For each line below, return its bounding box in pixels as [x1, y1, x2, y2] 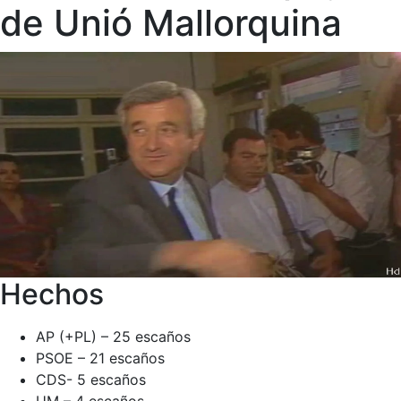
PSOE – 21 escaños [36, 349, 165, 367]
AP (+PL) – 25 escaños [36, 328, 191, 346]
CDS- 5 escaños [36, 371, 146, 388]
